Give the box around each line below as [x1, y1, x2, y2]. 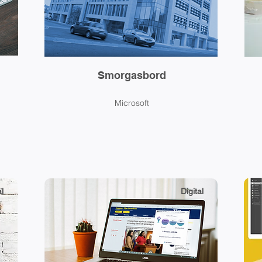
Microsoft [115, 98, 149, 108]
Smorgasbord [97, 69, 166, 81]
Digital [180, 187, 204, 196]
